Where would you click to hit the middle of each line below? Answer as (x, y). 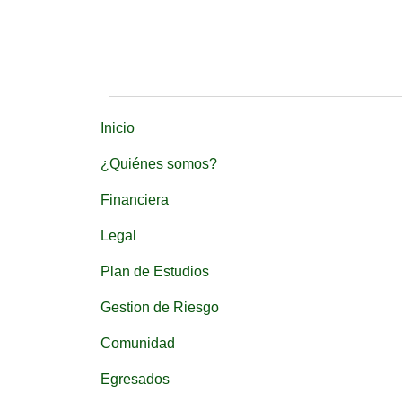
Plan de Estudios (155, 272)
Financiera (135, 200)
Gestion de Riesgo (160, 308)
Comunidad (138, 344)
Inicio (118, 128)
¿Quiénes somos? (159, 164)
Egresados (135, 380)
